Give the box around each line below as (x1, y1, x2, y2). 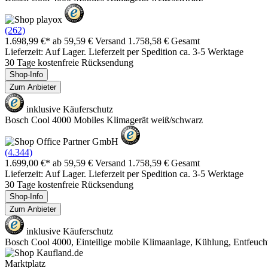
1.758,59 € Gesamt (128, 157, 200, 168)
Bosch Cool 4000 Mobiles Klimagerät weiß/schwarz (5, 114, 203, 125)
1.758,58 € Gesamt (128, 35, 200, 46)
